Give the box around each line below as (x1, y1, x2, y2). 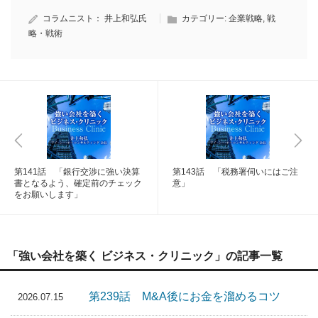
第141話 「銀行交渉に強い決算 (14, 167, 140, 177)
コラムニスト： (43, 13, 104, 24)
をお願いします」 (14, 190, 82, 200)
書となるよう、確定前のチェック (14, 178, 142, 189)
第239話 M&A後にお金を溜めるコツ (89, 290, 280, 303)
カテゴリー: (182, 13, 229, 24)
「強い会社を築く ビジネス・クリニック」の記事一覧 (7, 250, 283, 263)
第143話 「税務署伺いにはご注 (172, 167, 298, 177)
